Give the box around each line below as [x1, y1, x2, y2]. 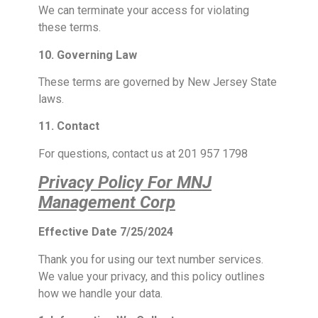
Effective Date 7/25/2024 [38, 225, 173, 239]
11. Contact [38, 119, 99, 133]
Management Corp [38, 192, 175, 213]
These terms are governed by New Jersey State [38, 75, 277, 89]
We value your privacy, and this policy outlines [38, 269, 265, 283]
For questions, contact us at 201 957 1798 [38, 146, 248, 160]
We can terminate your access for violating [38, 4, 249, 18]
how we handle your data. [38, 286, 163, 300]
